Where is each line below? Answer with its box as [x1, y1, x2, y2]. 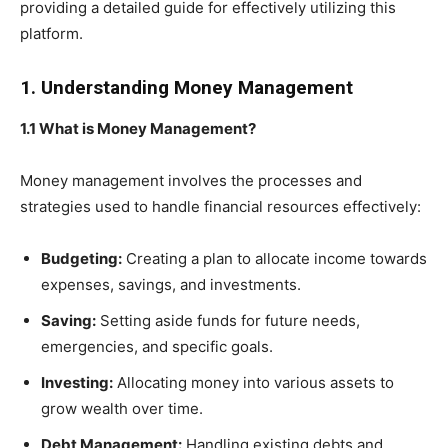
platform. [20, 23, 83, 43]
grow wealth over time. [41, 398, 203, 418]
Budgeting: [41, 248, 122, 268]
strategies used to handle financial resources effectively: [20, 196, 421, 216]
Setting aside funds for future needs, [96, 310, 360, 330]
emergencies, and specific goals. [41, 336, 273, 356]
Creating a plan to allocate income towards [122, 248, 427, 268]
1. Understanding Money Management [20, 75, 353, 99]
